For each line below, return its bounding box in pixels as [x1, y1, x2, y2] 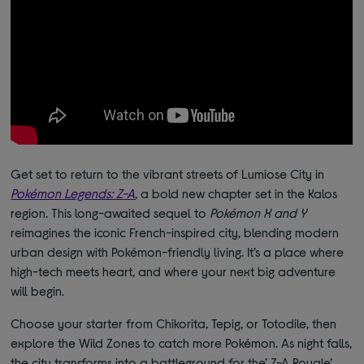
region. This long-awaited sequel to [11, 205, 210, 221]
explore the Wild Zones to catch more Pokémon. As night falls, [11, 335, 353, 351]
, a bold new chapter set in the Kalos [135, 185, 338, 201]
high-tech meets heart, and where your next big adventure [11, 263, 336, 279]
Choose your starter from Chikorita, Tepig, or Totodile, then [11, 315, 337, 331]
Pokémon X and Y [210, 205, 307, 221]
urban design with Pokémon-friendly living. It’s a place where [11, 244, 344, 260]
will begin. [11, 283, 65, 299]
